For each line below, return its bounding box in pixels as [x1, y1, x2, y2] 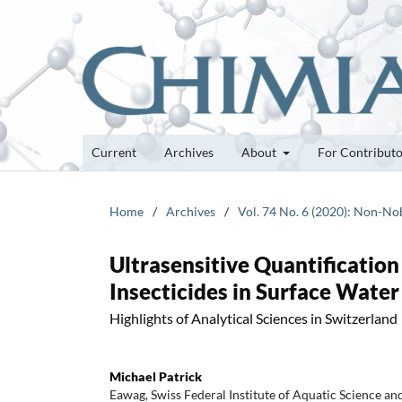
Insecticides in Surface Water [109, 277, 399, 304]
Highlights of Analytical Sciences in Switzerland [109, 309, 398, 327]
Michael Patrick [109, 368, 202, 384]
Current [92, 144, 136, 160]
